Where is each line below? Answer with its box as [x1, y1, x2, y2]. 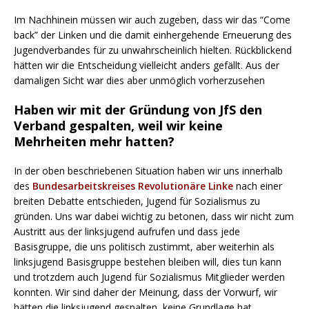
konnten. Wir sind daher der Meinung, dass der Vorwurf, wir [14, 285, 277, 299]
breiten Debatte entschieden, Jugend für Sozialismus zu [14, 194, 260, 208]
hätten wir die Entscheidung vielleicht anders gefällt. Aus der [14, 58, 279, 72]
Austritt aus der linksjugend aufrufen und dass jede [14, 224, 240, 238]
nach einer [233, 179, 282, 192]
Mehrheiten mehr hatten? [14, 132, 175, 150]
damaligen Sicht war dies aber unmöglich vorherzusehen [14, 73, 265, 87]
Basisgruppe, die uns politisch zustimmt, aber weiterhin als [14, 239, 275, 253]
